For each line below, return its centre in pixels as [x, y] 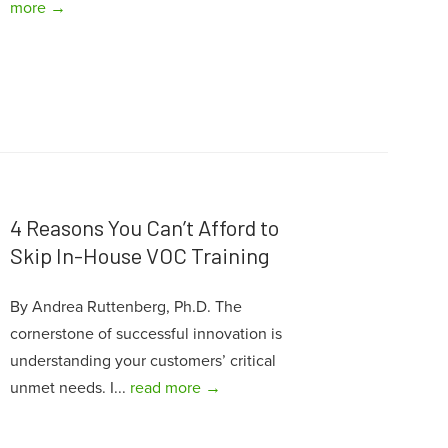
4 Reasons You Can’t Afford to [144, 226]
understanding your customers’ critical [142, 360]
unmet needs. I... [69, 387]
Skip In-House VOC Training [139, 254]
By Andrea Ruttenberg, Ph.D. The [125, 306]
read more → [175, 387]
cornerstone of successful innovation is [145, 333]
